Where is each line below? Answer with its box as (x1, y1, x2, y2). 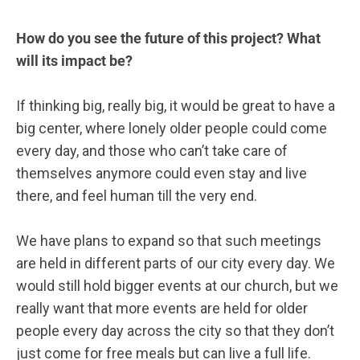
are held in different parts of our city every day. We (16, 254, 335, 272)
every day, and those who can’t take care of (16, 141, 288, 159)
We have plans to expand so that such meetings (16, 231, 321, 249)
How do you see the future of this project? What (16, 29, 321, 47)
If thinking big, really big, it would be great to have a (16, 96, 335, 114)
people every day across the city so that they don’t (16, 321, 334, 339)
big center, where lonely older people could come (16, 119, 327, 137)
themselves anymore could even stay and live (16, 164, 307, 182)
